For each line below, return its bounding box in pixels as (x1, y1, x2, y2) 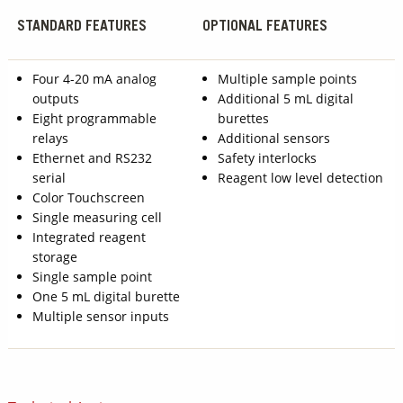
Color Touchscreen (32, 188, 146, 206)
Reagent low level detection (218, 168, 384, 186)
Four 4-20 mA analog (32, 69, 157, 87)
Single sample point (32, 267, 153, 285)
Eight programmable (32, 109, 157, 127)
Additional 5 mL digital (218, 89, 354, 107)
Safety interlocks (218, 148, 318, 166)
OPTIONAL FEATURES (201, 19, 327, 34)
